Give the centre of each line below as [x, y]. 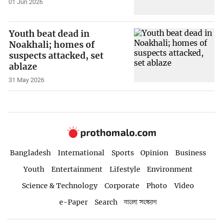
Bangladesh [30, 153]
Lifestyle [125, 169]
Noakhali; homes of [52, 45]
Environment [170, 169]
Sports [122, 153]
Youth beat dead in [50, 34]
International [81, 153]
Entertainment [77, 169]
